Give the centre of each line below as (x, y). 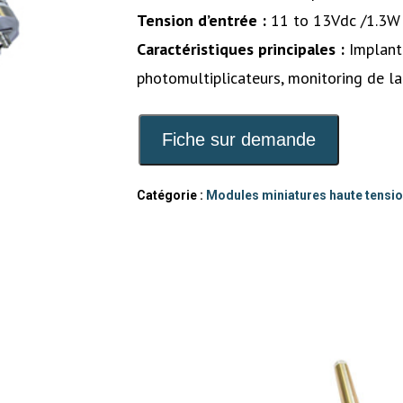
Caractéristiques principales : (242, 49)
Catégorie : (171, 195)
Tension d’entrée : (201, 20)
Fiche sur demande (238, 139)
